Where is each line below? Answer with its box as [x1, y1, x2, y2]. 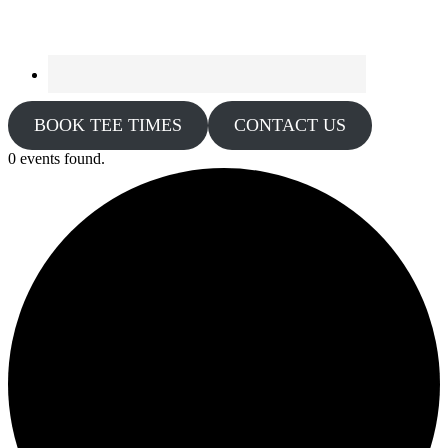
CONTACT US [233, 115, 346, 135]
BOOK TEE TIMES [33, 115, 182, 135]
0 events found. [8, 150, 105, 167]
